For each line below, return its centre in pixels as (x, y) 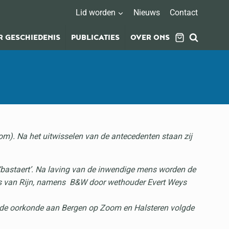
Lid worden (96, 13)
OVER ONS (150, 37)
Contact (184, 13)
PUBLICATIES (95, 37)
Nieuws (147, 13)
